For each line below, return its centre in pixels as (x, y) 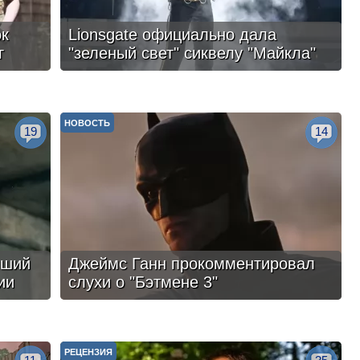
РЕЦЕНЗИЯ (88, 352)
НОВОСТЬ (87, 123)
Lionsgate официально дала (172, 35)
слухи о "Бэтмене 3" (143, 282)
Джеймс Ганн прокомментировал (191, 264)
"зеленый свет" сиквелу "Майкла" (192, 53)
